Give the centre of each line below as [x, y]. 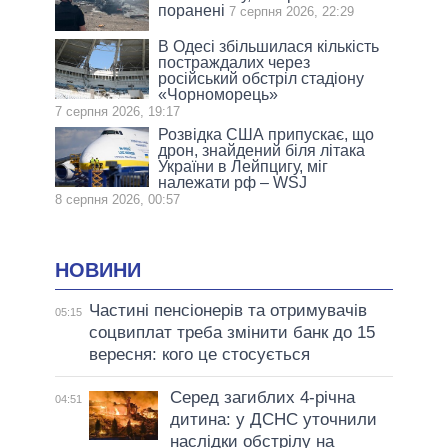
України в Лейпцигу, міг [243, 166]
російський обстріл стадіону [261, 78]
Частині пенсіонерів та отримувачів [227, 311]
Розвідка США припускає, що [266, 134]
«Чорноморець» [218, 94]
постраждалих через [234, 62]
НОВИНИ [98, 269]
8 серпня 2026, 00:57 [117, 199]
